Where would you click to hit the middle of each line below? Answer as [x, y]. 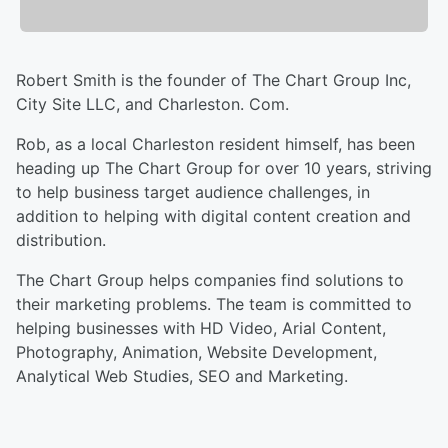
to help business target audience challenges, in [193, 192]
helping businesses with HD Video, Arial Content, [201, 328]
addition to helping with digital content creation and [213, 216]
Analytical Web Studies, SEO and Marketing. [182, 376]
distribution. [63, 240]
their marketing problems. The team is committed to [214, 304]
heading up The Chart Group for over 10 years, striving [224, 168]
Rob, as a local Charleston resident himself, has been [215, 144]
